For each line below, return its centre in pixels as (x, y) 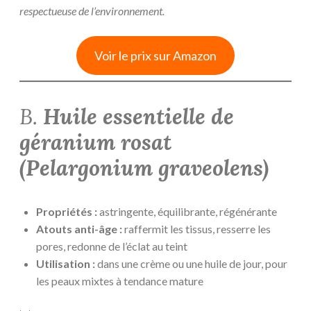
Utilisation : (66, 264)
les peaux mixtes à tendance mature (120, 281)
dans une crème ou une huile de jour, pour (191, 264)
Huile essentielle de (138, 117)
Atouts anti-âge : (79, 229)
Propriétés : (67, 212)
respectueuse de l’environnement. (92, 10)
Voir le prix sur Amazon (155, 55)
